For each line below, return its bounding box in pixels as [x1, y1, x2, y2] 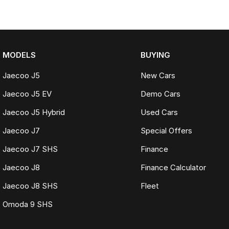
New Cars [140, 71, 175, 81]
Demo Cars [140, 89, 180, 99]
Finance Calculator [140, 163, 206, 173]
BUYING [140, 50, 170, 60]
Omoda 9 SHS [3, 199, 53, 210]
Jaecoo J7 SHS [3, 144, 58, 154]
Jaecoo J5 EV [3, 89, 52, 99]
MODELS [3, 50, 36, 60]
